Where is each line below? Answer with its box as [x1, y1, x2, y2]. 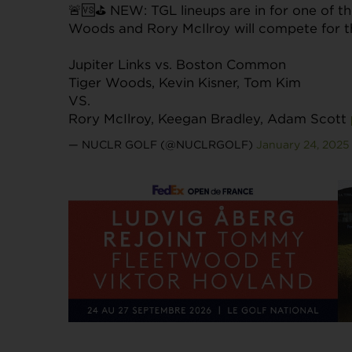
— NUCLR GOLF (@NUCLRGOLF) [68, 137, 256, 150]
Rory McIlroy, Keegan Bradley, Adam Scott [68, 111, 350, 126]
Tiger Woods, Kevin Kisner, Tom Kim [68, 75, 301, 90]
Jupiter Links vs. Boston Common [68, 57, 286, 71]
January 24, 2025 [256, 137, 350, 150]
